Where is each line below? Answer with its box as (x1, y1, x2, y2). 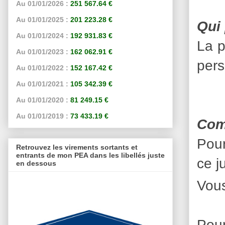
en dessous (16, 159, 56, 167)
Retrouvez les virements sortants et (16, 143, 138, 151)
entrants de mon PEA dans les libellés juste (16, 151, 165, 159)
